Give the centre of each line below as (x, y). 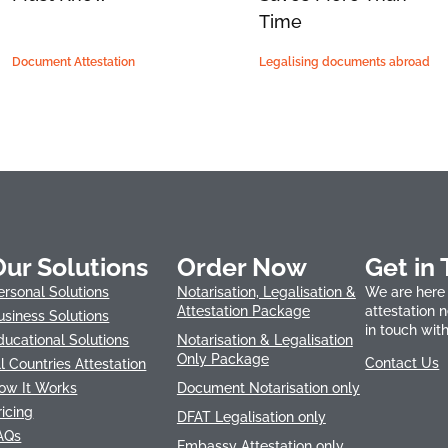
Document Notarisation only (268, 388)
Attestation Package (243, 311)
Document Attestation (73, 62)
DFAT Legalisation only (251, 417)
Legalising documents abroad (344, 62)
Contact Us (402, 363)
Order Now (241, 267)
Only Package (222, 359)
